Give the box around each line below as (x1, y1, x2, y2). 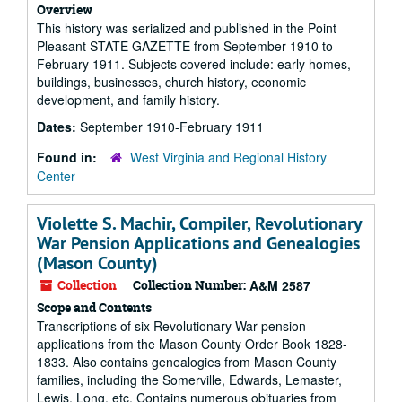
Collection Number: (133, 276, 246, 293)
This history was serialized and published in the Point (37, 19, 336, 37)
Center (37, 167, 75, 185)
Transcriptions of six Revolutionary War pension (37, 317, 306, 335)
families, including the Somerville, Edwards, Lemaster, (37, 371, 342, 389)
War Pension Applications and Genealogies (37, 232, 360, 255)
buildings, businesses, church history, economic (37, 73, 306, 91)
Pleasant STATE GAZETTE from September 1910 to (37, 37, 333, 55)
